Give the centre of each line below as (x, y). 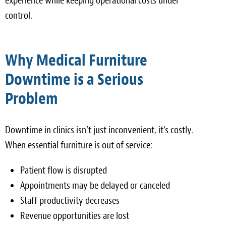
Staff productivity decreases (70, 201)
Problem (32, 99)
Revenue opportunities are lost (75, 216)
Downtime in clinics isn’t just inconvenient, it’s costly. (99, 130)
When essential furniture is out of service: (79, 145)
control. (19, 15)
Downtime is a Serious (74, 79)
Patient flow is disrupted (64, 170)
